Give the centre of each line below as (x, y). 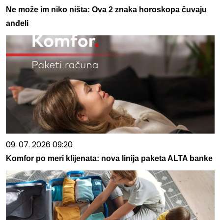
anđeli (17, 23)
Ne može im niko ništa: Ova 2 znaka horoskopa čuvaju (106, 9)
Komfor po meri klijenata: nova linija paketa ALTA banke (109, 158)
